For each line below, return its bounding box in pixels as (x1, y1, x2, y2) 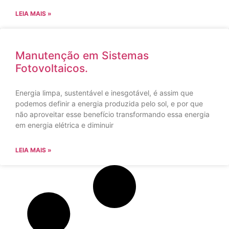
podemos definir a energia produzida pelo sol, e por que (15, 99, 203, 108)
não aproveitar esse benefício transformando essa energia (15, 109, 210, 119)
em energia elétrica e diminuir (15, 120, 113, 129)
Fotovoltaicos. (15, 61, 88, 75)
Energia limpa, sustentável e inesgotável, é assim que (15, 88, 193, 97)
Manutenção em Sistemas (15, 49, 149, 62)
